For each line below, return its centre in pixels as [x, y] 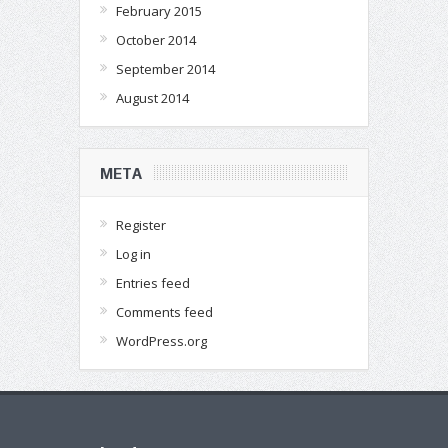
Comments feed [164, 311]
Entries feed [153, 282]
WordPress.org [161, 340]
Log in [133, 253]
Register [141, 224]
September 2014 [165, 68]
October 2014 [156, 39]
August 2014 [152, 97]
